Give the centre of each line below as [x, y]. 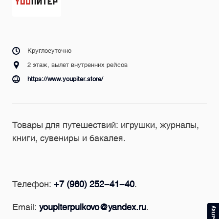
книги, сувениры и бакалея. [69, 138]
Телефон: [33, 184]
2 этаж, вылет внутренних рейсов [77, 65]
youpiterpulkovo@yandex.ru [93, 207]
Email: [26, 207]
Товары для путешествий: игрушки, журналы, [106, 125]
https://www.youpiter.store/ [65, 79]
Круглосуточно [49, 50]
